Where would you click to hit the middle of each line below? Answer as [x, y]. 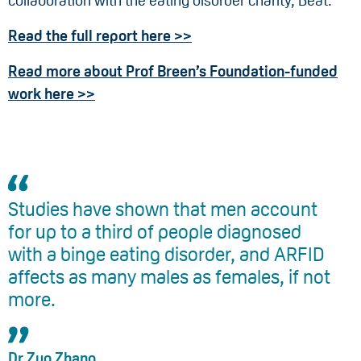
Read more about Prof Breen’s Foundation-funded [173, 72]
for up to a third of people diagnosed [155, 232]
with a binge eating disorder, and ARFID [166, 255]
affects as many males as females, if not [169, 277]
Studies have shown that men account [163, 210]
